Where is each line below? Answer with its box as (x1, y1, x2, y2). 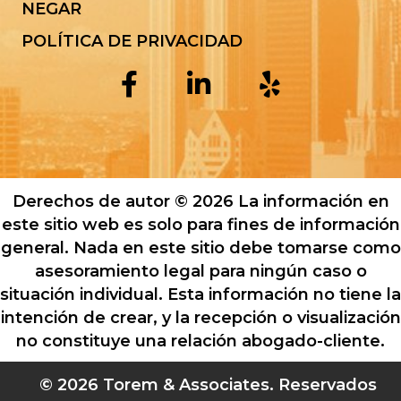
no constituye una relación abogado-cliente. (16, 330, 385, 351)
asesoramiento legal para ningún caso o (34, 260, 367, 281)
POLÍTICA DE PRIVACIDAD (21, 30, 243, 51)
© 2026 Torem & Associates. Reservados (39, 374, 377, 395)
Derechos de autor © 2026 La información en (12, 191, 389, 211)
